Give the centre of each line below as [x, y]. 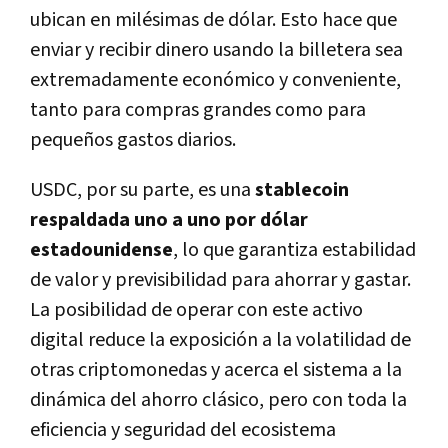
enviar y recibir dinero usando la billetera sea [216, 50]
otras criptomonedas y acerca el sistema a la [216, 370]
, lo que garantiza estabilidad [294, 250]
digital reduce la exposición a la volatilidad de [220, 340]
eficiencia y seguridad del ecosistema [183, 430]
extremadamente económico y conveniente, [215, 80]
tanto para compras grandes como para [198, 110]
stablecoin [302, 190]
